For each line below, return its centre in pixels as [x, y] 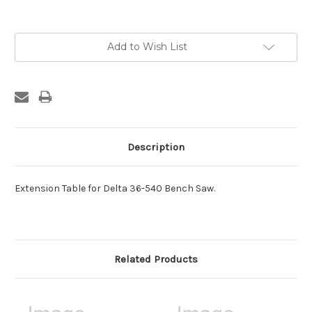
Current [32, 39]
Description [156, 147]
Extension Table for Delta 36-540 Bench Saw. [115, 188]
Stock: [29, 53]
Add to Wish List [147, 47]
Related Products [156, 259]
